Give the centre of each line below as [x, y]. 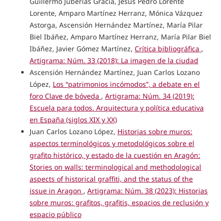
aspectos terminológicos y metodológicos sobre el [112, 143]
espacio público [55, 214]
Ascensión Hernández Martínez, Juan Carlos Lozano [114, 72]
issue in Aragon [56, 190]
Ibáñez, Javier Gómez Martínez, [82, 48]
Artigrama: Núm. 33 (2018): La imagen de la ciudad [114, 60]
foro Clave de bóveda [65, 96]
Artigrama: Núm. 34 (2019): [149, 96]
